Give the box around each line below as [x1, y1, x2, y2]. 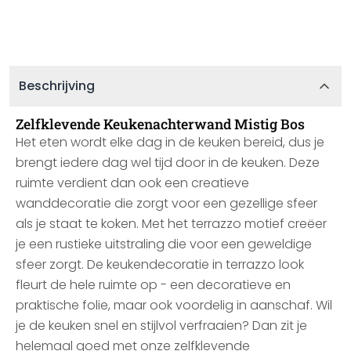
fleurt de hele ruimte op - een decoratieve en [16, 276, 291, 294]
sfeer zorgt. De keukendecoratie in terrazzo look [16, 255, 304, 273]
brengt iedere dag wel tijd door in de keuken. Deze [16, 154, 320, 172]
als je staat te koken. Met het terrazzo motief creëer [16, 215, 327, 233]
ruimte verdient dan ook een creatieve [16, 174, 249, 192]
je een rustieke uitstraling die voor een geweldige [16, 235, 312, 253]
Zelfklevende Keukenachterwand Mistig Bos [16, 114, 305, 133]
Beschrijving [19, 77, 95, 95]
